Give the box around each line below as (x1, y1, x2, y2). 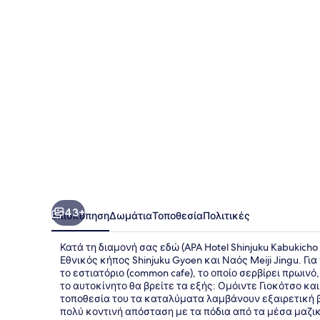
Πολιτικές (203, 209, 250, 222)
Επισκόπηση (51, 209, 109, 222)
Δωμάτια (109, 209, 152, 222)
